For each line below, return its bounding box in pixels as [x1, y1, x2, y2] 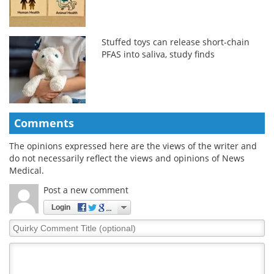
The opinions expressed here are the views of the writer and [9, 139, 257, 152]
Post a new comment [43, 183, 128, 196]
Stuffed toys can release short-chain [102, 35, 250, 48]
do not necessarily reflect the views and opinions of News [9, 152, 245, 164]
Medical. [9, 164, 44, 176]
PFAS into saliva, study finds [102, 48, 215, 60]
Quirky [9, 218, 37, 231]
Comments [14, 115, 74, 130]
